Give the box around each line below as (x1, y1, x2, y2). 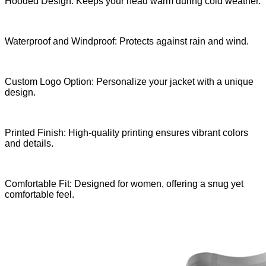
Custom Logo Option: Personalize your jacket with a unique (5, 76, 254, 87)
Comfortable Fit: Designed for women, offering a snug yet (5, 178, 243, 189)
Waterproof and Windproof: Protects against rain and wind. (5, 36, 249, 46)
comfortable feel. (5, 189, 74, 199)
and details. (5, 138, 53, 148)
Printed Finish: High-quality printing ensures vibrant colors (5, 127, 248, 138)
